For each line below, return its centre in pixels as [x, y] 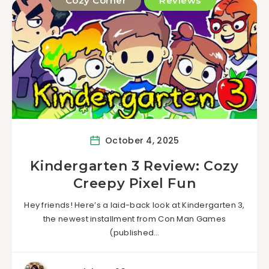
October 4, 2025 [141, 140]
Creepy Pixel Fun [134, 183]
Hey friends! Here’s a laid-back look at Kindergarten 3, [134, 205]
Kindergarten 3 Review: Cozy [134, 166]
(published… [134, 233]
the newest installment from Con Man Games [134, 219]
